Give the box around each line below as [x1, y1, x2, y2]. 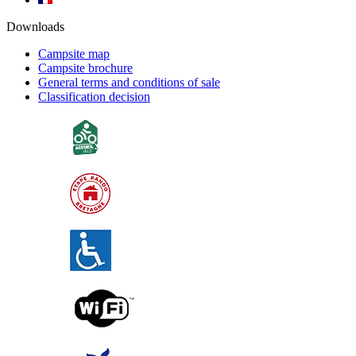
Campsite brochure [38, 60, 133, 75]
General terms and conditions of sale [38, 75, 220, 89]
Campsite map [38, 46, 110, 60]
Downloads [6, 19, 64, 33]
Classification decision [38, 89, 150, 103]
